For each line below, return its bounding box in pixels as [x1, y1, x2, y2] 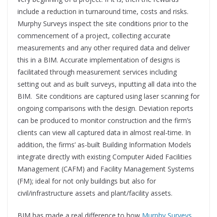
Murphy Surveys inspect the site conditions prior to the [17, 19, 188, 29]
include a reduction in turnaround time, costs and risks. [17, 7, 188, 16]
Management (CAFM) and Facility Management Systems [17, 164, 194, 174]
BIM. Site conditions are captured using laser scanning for [17, 92, 200, 101]
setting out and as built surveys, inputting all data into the [17, 79, 197, 89]
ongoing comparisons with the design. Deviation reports [17, 104, 193, 113]
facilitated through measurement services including [17, 67, 177, 77]
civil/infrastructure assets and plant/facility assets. [17, 188, 172, 198]
